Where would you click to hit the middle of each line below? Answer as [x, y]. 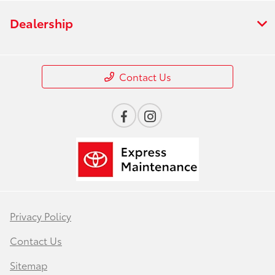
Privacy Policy [41, 215]
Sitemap [29, 265]
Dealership [41, 22]
